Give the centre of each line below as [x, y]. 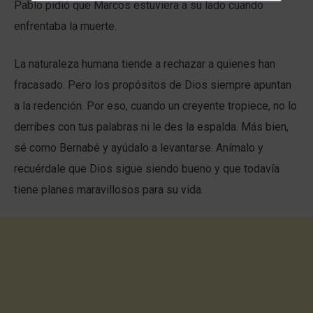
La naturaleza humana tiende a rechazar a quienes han [145, 64]
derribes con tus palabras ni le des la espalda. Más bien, [151, 127]
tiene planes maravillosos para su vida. [109, 190]
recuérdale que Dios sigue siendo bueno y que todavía [147, 169]
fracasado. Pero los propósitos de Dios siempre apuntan [153, 85]
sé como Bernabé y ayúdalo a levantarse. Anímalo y [139, 148]
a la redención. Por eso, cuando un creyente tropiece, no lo [155, 106]
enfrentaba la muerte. [65, 26]
